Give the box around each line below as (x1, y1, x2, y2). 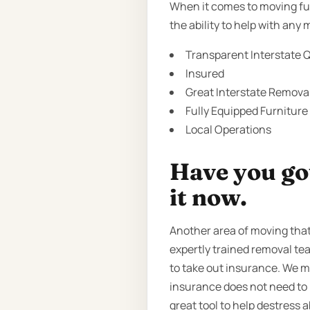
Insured (185, 65, 224, 81)
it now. (170, 182, 247, 212)
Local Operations (185, 121, 271, 137)
